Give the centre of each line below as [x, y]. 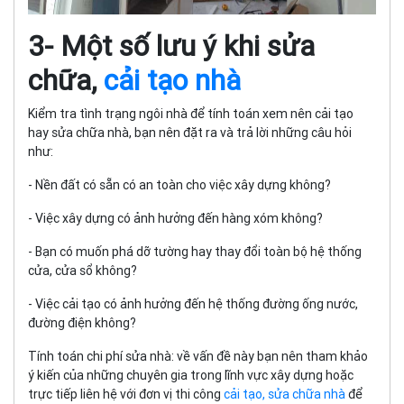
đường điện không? [82, 322]
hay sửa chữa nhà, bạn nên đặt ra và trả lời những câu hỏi [190, 132]
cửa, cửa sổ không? [83, 270]
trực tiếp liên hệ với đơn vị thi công [126, 394]
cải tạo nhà [172, 79]
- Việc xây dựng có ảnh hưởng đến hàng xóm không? [177, 218]
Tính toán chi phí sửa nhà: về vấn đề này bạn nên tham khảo [198, 356]
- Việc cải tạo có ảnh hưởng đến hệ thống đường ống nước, [193, 303]
